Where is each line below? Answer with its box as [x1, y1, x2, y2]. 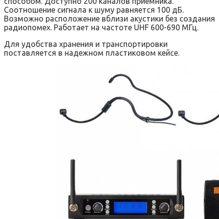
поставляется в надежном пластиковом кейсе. [4, 48, 179, 58]
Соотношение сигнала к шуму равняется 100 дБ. [4, 5, 184, 15]
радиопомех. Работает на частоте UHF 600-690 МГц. [4, 23, 198, 32]
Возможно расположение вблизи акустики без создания [4, 14, 215, 23]
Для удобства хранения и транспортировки [4, 40, 168, 49]
